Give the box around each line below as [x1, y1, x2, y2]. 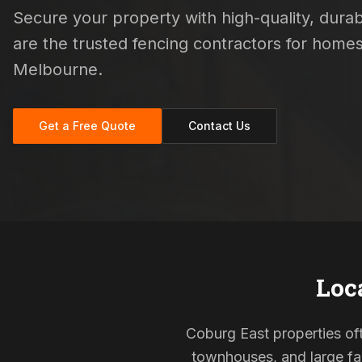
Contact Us [188, 119, 250, 133]
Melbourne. [13, 60, 103, 79]
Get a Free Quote [39, 119, 136, 133]
